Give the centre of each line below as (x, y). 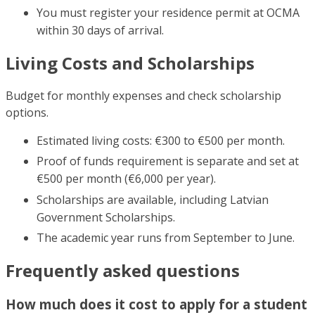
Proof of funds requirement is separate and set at (168, 161)
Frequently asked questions (123, 271)
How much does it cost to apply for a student (156, 304)
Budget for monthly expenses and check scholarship (143, 95)
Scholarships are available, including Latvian (153, 199)
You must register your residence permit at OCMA (168, 12)
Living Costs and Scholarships (130, 63)
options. (27, 112)
